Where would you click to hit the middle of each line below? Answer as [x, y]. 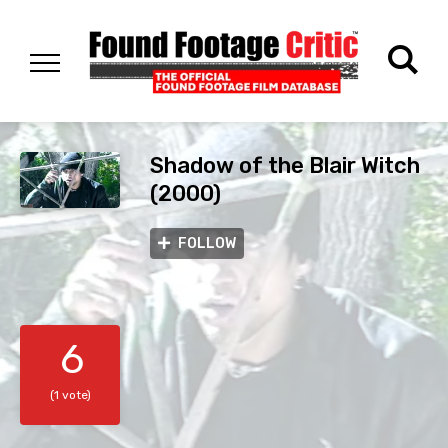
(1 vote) [70, 395]
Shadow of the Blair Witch [285, 166]
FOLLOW [207, 244]
